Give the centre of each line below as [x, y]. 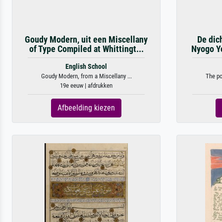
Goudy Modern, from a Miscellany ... [86, 76]
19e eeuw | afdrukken [86, 85]
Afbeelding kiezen [86, 108]
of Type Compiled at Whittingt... [86, 49]
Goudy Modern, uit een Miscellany [86, 40]
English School [86, 67]
